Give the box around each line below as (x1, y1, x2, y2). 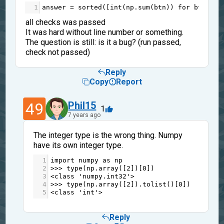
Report (116, 76, 142, 86)
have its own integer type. (33, 140, 123, 150)
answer (42, 3, 66, 11)
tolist (142, 180, 166, 188)
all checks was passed (25, 17, 105, 27)
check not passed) (25, 47, 90, 57)
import (50, 156, 74, 164)
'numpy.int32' (78, 172, 130, 180)
